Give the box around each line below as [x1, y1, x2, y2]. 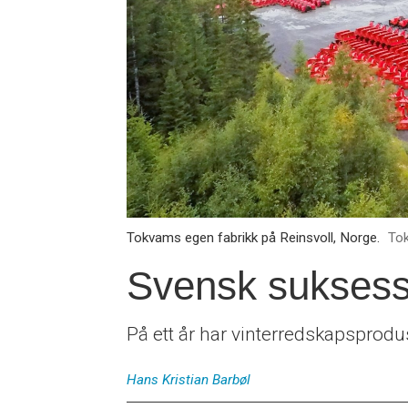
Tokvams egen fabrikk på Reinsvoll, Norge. [127, 229, 381, 246]
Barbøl [212, 372, 251, 389]
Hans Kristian [127, 372, 209, 389]
